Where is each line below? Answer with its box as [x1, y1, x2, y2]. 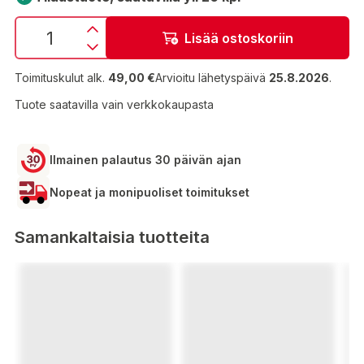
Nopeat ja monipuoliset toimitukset [50, 185, 249, 199]
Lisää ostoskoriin [184, 29, 293, 46]
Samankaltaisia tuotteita [15, 226, 210, 247]
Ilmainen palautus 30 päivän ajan [50, 153, 241, 167]
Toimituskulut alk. [15, 71, 105, 84]
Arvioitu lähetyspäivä [155, 71, 269, 84]
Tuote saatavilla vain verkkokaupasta [15, 97, 214, 111]
